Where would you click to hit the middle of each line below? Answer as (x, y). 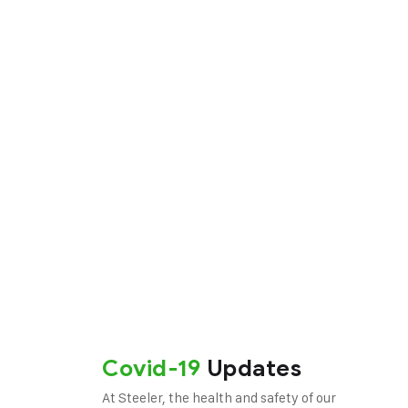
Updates (251, 368)
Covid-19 (151, 368)
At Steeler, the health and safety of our (219, 398)
